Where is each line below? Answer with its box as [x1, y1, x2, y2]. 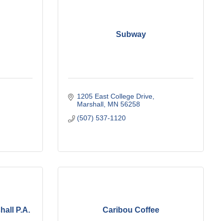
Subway [115, 30, 146, 39]
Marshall [76, 100, 104, 108]
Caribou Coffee [102, 206, 159, 215]
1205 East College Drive [76, 92, 152, 100]
